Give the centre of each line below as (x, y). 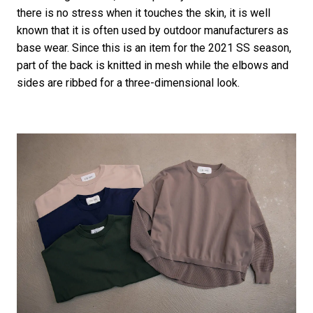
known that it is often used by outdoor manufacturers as (152, 30)
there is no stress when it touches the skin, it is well (143, 13)
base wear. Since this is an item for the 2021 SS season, (154, 48)
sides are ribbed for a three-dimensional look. (128, 82)
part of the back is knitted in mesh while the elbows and (152, 65)
